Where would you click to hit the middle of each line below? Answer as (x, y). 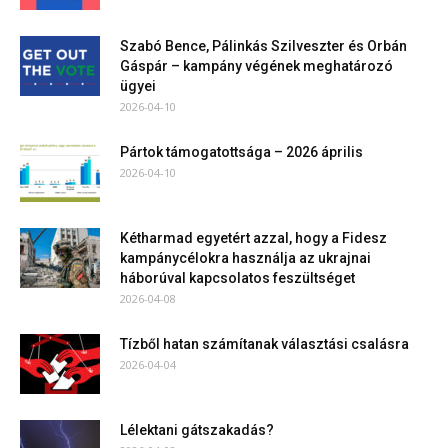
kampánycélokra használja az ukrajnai (245, 258)
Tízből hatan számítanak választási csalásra (264, 344)
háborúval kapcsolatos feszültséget (237, 278)
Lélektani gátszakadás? (197, 430)
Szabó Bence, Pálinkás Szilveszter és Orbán (263, 46)
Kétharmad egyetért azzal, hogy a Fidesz (253, 238)
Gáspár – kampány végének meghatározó (256, 66)
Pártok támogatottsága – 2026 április (241, 152)
